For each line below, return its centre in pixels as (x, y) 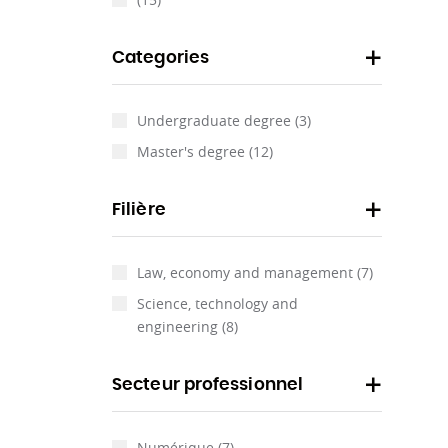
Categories (160, 57)
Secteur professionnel (208, 384)
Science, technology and (217, 303)
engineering (179, 326)
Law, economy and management (247, 272)
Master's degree (193, 151)
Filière (139, 209)
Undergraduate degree (216, 120)
